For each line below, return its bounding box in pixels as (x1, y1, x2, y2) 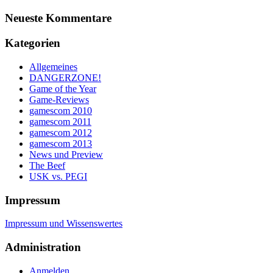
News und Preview (29, 149, 103, 160)
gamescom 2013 (29, 138, 92, 149)
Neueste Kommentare (5, 12, 112, 25)
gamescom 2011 (29, 116, 91, 127)
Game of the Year (29, 83, 96, 94)
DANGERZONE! (29, 72, 101, 83)
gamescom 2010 (29, 105, 92, 116)
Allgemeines (29, 61, 77, 72)
